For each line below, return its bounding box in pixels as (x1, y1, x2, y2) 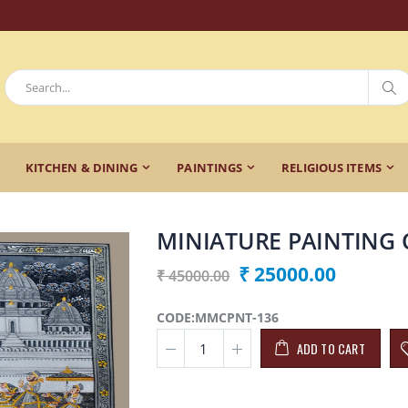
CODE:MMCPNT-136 (157, 309, 280, 326)
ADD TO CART (296, 339, 365, 358)
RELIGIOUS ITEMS (281, 158, 382, 176)
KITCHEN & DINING (25, 158, 138, 176)
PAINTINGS (177, 158, 243, 176)
